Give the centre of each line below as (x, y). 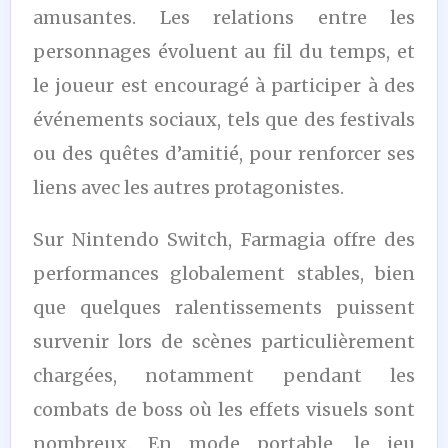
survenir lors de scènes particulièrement (224, 341)
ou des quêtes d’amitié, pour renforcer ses (224, 153)
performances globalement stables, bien (224, 273)
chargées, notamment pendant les (224, 375)
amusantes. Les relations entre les (224, 17)
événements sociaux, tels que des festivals (224, 119)
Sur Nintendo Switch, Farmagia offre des (224, 239)
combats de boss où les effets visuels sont (224, 409)
